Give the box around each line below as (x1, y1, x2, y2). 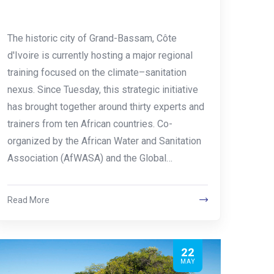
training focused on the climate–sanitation (7, 66, 187, 78)
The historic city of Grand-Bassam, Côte (7, 32, 177, 44)
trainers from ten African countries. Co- (7, 117, 172, 130)
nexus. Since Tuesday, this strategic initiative (7, 83, 198, 95)
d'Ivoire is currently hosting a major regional (7, 49, 193, 61)
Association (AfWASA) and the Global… (7, 152, 172, 164)
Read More (7, 194, 50, 205)
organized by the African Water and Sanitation (7, 135, 201, 147)
